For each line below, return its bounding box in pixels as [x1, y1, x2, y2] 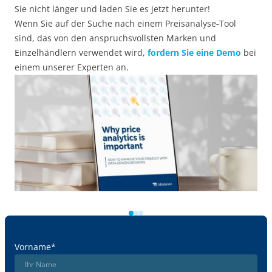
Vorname [15, 241, 51, 253]
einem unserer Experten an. [15, 61, 129, 73]
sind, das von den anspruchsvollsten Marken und [15, 32, 216, 44]
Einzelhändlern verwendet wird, [15, 47, 148, 58]
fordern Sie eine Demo [148, 47, 241, 58]
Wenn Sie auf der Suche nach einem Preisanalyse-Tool [15, 18, 236, 29]
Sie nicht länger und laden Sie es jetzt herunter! [15, 3, 212, 15]
